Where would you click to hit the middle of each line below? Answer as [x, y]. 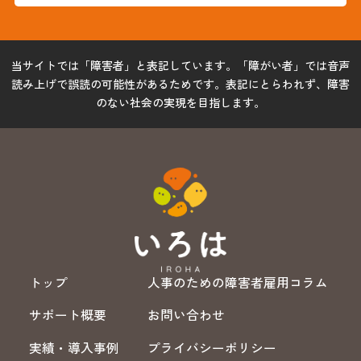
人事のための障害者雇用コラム [237, 282]
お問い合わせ [186, 315]
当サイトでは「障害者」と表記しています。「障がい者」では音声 [180, 66]
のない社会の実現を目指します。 [180, 103]
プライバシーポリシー [212, 348]
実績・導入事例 [75, 348]
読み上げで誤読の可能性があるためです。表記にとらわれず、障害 [180, 84]
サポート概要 [68, 315]
